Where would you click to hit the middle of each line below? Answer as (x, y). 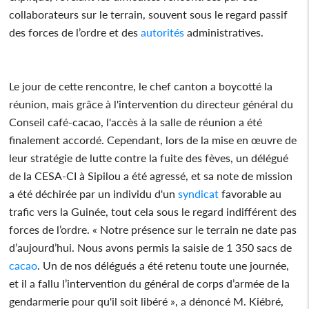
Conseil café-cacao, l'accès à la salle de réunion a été (136, 121)
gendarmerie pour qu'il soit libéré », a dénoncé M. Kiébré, (147, 301)
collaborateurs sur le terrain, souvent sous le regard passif (149, 14)
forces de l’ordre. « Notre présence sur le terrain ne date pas (153, 229)
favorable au (250, 193)
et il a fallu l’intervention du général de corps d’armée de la (150, 283)
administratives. (224, 32)
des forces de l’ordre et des (74, 32)
